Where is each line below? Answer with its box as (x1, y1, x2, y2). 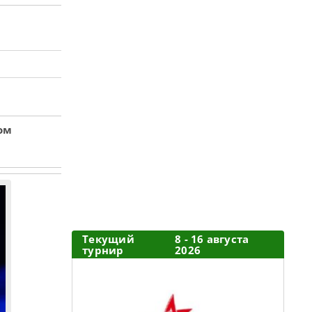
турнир (82, 243, 124, 257)
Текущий (82, 232, 134, 246)
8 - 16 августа (175, 232, 249, 246)
